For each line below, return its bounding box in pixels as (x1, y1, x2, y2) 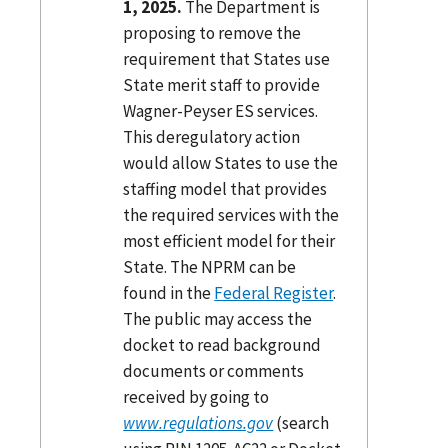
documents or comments (123, 359, 305, 382)
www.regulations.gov (123, 411, 274, 434)
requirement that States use (123, 47, 331, 70)
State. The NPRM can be (123, 255, 297, 278)
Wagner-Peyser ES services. (123, 99, 319, 122)
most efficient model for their (123, 229, 336, 252)
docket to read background (123, 333, 322, 356)
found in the (123, 281, 215, 304)
